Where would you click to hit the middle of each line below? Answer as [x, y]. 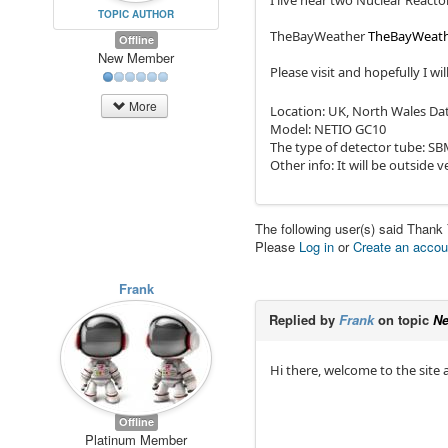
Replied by [304, 319]
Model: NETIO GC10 [328, 128]
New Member [136, 57]
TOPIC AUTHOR [136, 13]
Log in [317, 246]
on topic [404, 319]
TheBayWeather [318, 36]
